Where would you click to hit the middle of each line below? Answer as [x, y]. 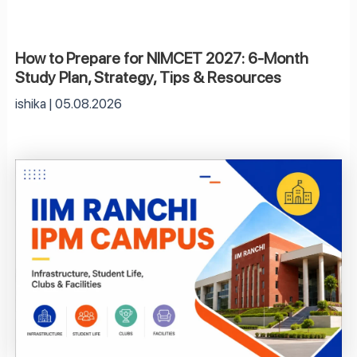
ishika [31, 104]
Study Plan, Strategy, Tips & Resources [148, 78]
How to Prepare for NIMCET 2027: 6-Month [161, 59]
